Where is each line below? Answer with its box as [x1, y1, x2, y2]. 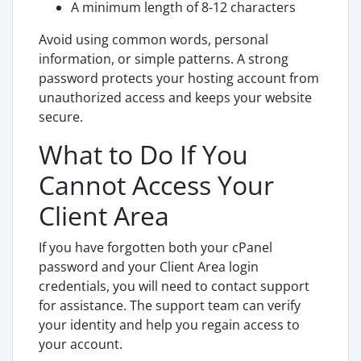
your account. [39, 335, 122, 353]
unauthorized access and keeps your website [39, 89, 312, 106]
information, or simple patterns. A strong [39, 50, 288, 68]
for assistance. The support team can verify [39, 297, 301, 314]
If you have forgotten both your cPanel [39, 239, 272, 256]
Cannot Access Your [39, 168, 274, 202]
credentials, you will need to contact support [39, 277, 309, 295]
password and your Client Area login [39, 258, 259, 276]
